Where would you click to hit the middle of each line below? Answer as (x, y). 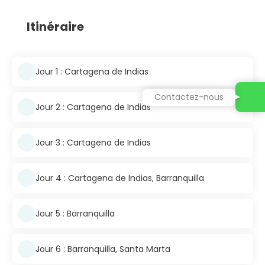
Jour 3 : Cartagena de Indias (93, 142)
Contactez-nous (189, 97)
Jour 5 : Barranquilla (75, 213)
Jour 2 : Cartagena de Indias (93, 107)
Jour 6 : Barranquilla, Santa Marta (103, 249)
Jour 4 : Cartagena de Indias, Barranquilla (120, 178)
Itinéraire (55, 27)
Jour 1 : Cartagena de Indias (92, 71)
